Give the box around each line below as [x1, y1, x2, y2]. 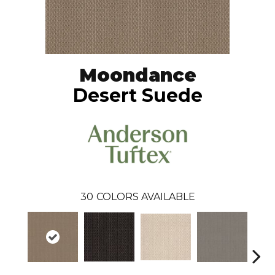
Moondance [79, 64, 196, 87]
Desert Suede [72, 84, 203, 107]
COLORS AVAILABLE [96, 191, 195, 203]
